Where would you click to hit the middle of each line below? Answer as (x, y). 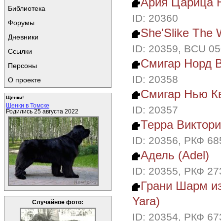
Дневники (23, 37)
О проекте (24, 80)
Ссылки (20, 51)
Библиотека (27, 8)
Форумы (21, 23)
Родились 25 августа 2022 (42, 111)
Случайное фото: (58, 202)
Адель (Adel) (175, 155)
